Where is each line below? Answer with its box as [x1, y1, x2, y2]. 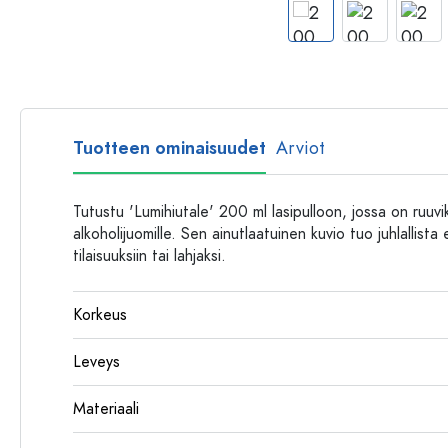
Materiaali [73, 398, 139, 420]
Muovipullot [280, 7, 348, 27]
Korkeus [73, 304, 127, 326]
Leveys [73, 351, 120, 373]
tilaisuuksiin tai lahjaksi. [73, 245, 226, 267]
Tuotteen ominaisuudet [73, 135, 266, 160]
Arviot [276, 135, 325, 160]
